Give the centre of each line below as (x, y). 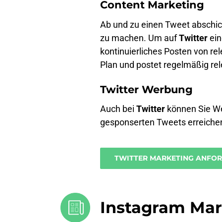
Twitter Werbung (146, 89)
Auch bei (118, 109)
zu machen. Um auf (139, 38)
